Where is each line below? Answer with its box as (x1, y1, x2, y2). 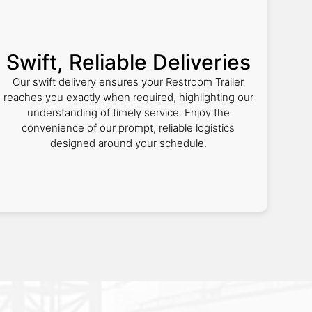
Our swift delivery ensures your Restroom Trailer (13, 75, 244, 88)
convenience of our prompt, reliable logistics (22, 121, 235, 134)
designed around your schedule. (49, 136, 207, 150)
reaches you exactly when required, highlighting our (3, 91, 253, 104)
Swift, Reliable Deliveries (6, 49, 251, 75)
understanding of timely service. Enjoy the (26, 106, 230, 119)
